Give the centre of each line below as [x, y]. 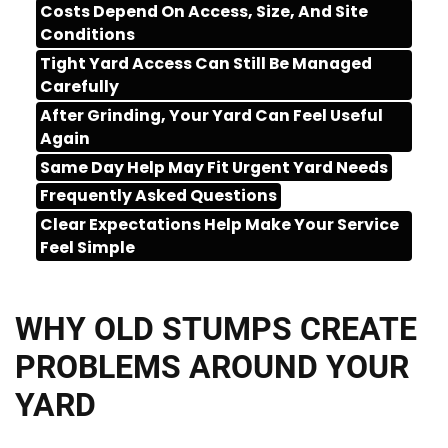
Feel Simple [88, 248]
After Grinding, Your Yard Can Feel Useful [212, 115]
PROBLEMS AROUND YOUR [212, 368]
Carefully [80, 87]
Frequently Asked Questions [159, 196]
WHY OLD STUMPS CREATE [216, 330]
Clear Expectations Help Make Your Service [220, 225]
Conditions [88, 35]
